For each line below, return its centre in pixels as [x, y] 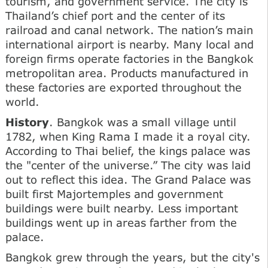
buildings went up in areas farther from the [121, 222]
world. [22, 101]
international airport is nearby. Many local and [130, 44]
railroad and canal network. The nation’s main [129, 30]
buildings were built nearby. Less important [122, 208]
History [27, 122]
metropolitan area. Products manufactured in [127, 73]
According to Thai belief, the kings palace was [128, 150]
